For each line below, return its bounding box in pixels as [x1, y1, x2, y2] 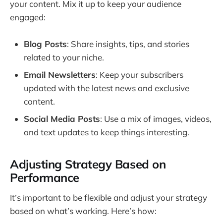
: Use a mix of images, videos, [100, 113, 212, 124]
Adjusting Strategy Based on [10, 156, 166, 171]
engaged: [10, 11, 46, 22]
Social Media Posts [24, 113, 100, 124]
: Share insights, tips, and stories [67, 38, 189, 49]
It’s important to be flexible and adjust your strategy [10, 192, 207, 203]
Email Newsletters [24, 69, 96, 80]
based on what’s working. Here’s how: [10, 206, 157, 217]
